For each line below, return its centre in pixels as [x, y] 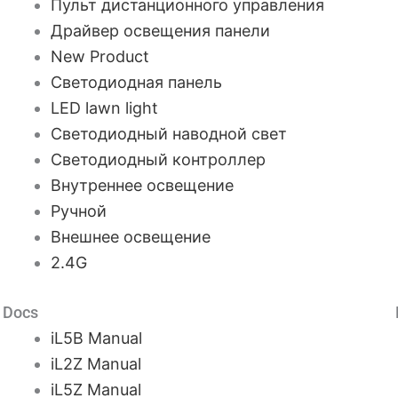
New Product [100, 56]
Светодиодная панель [137, 82]
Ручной [79, 211]
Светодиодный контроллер [159, 159]
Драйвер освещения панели [161, 31]
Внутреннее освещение [143, 185]
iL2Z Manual [96, 364]
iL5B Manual [97, 338]
